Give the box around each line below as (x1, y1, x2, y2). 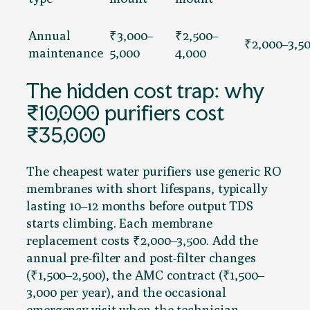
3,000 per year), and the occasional (26, 284, 226, 300)
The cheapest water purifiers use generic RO (26, 163, 281, 179)
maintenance (28, 44, 103, 60)
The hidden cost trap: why (26, 77, 264, 104)
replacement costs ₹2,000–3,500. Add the (26, 232, 259, 248)
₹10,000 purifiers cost (26, 100, 224, 126)
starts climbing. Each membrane (26, 215, 212, 230)
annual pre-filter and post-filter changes (26, 249, 256, 265)
